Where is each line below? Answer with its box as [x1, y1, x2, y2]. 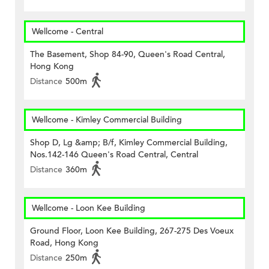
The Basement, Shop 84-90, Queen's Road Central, [30, 49, 225, 61]
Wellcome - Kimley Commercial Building [32, 114, 182, 126]
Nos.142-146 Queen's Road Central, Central [30, 149, 198, 161]
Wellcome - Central [32, 26, 103, 38]
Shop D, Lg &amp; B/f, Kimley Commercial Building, [30, 137, 228, 149]
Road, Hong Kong [30, 237, 98, 249]
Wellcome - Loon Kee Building [32, 202, 145, 214]
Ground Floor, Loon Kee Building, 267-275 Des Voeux [30, 225, 234, 237]
